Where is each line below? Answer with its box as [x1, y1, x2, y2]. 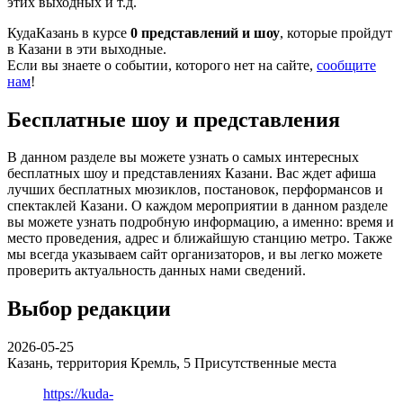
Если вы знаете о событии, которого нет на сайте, [7, 57, 317, 73]
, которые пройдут [280, 24, 392, 40]
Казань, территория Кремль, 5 [7, 355, 191, 372]
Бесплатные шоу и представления [7, 107, 340, 131]
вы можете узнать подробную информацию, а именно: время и [7, 214, 394, 230]
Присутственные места [194, 355, 336, 372]
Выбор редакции [7, 297, 171, 321]
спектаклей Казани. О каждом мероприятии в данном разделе [7, 198, 388, 214]
